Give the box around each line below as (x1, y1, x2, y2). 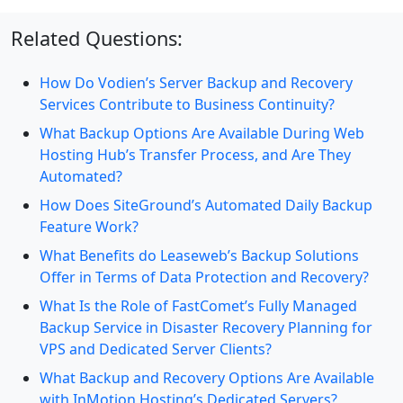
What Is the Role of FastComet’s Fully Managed (40, 296, 357, 317)
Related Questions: (11, 25, 183, 52)
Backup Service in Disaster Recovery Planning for (40, 318, 372, 338)
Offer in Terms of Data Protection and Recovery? (40, 267, 369, 288)
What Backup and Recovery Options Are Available (40, 368, 374, 389)
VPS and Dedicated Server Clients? (40, 339, 272, 360)
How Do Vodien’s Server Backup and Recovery (40, 73, 353, 94)
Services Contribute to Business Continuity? (40, 94, 335, 115)
